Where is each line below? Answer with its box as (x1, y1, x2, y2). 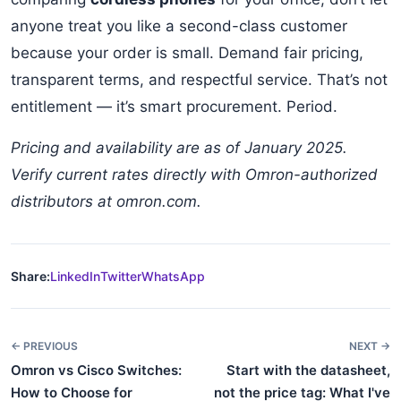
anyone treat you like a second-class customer (11, 17, 347, 35)
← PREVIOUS (11, 339, 78, 353)
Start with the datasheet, (226, 362, 390, 379)
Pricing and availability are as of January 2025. (11, 139, 347, 157)
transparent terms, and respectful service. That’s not (11, 71, 388, 89)
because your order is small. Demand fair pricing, (11, 44, 363, 62)
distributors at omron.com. (11, 192, 201, 210)
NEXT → (349, 339, 390, 353)
